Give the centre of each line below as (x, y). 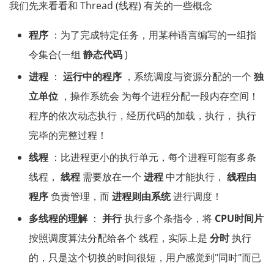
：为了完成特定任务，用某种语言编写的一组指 (152, 35)
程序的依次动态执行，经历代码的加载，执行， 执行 (143, 116)
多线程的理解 (58, 218)
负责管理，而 (80, 196)
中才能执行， (195, 177)
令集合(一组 (56, 54)
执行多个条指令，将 (168, 218)
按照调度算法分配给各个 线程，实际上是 (119, 238)
